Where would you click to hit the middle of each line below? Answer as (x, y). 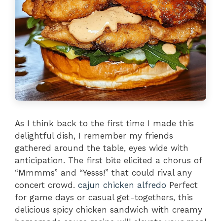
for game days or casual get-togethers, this (104, 197)
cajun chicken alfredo (122, 185)
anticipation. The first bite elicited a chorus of (108, 160)
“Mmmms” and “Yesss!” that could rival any (103, 172)
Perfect (182, 185)
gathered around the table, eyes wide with (102, 148)
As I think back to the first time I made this (104, 123)
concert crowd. (46, 185)
